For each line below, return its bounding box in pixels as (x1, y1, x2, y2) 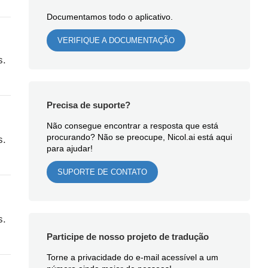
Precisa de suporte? (46, 99, 130, 111)
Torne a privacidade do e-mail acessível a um (46, 252, 218, 263)
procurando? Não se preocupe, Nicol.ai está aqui (46, 132, 232, 142)
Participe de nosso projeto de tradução (46, 231, 209, 242)
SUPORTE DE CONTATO (57, 167, 147, 177)
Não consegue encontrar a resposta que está (46, 120, 218, 131)
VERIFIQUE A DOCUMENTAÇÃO (57, 35, 175, 45)
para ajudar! (46, 143, 93, 154)
